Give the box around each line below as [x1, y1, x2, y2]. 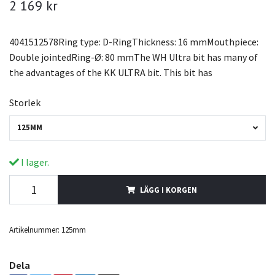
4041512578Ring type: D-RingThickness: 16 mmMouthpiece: [9, 36, 258, 48]
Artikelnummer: [9, 224, 60, 234]
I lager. [19, 155, 49, 168]
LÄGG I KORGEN [140, 184, 197, 195]
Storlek [9, 96, 41, 109]
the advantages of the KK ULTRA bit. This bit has [9, 66, 212, 79]
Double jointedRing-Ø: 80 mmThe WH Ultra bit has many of [9, 51, 258, 64]
